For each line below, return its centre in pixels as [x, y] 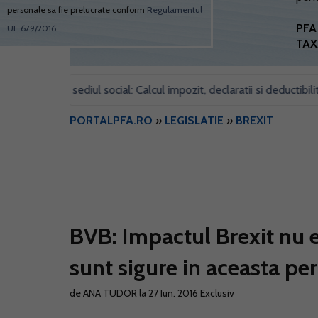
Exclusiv [217, 293]
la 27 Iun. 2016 [169, 293]
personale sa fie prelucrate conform [77, 10]
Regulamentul [175, 10]
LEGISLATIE [194, 120]
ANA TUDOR [110, 293]
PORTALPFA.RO [111, 120]
